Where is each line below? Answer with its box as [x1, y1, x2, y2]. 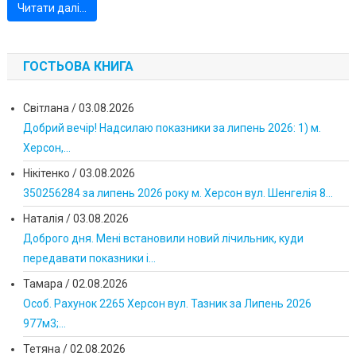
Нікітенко [22, 167, 70, 180]
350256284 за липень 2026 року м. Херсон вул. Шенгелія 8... [22, 187, 333, 200]
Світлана [22, 102, 69, 115]
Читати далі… [17, 2, 87, 15]
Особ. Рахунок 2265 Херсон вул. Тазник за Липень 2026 [22, 297, 311, 311]
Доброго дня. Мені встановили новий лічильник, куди [22, 232, 304, 246]
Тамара [22, 277, 63, 291]
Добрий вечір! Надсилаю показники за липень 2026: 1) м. [22, 122, 321, 135]
